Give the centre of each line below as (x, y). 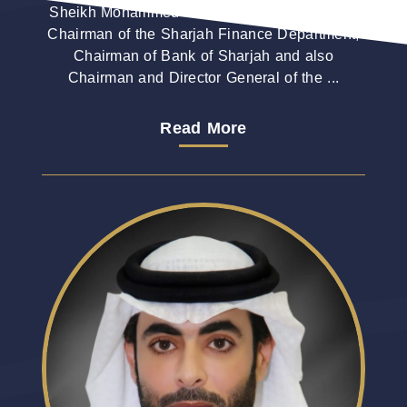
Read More (203, 129)
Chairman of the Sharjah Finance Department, (203, 34)
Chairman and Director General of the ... (203, 77)
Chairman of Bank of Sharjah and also (203, 55)
